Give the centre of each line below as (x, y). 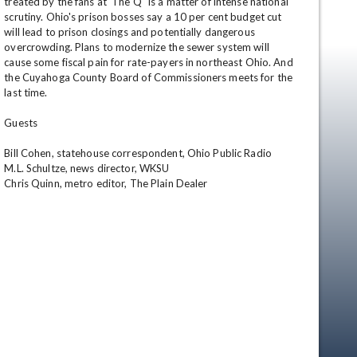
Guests (22, 123)
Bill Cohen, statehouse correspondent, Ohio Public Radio (139, 153)
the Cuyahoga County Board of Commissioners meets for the (149, 77)
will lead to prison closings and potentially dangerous (129, 32)
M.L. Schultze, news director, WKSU (88, 168)
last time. (27, 92)
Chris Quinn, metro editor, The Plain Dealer (106, 183)
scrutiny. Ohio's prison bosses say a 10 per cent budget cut (143, 17)
